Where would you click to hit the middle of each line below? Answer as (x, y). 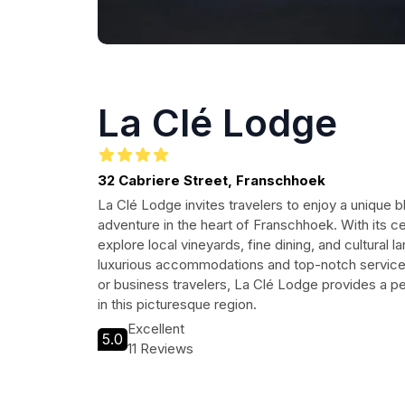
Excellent (156, 329)
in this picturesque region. (177, 304)
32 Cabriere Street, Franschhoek (212, 180)
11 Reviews (160, 348)
